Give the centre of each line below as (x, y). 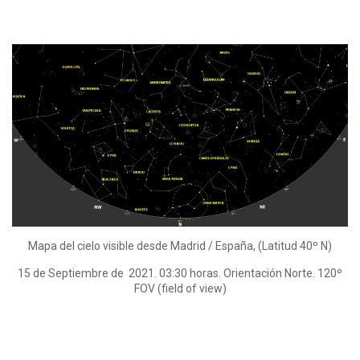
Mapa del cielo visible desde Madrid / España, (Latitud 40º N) (180, 245)
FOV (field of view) (180, 288)
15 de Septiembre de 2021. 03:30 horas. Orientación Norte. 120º (180, 273)
